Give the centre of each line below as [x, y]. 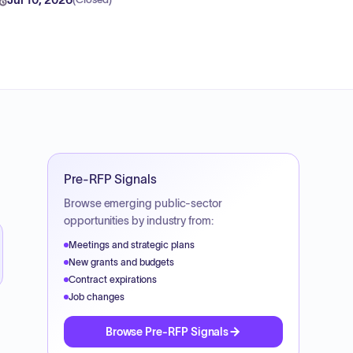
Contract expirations [113, 279]
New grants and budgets [122, 262]
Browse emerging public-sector [143, 203]
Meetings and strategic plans [132, 245]
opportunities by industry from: [139, 221]
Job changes [97, 297]
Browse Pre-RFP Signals [167, 332]
